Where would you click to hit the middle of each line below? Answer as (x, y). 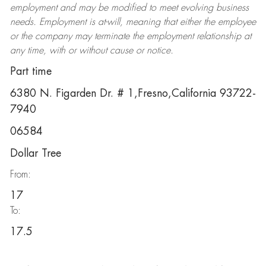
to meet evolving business (197, 8)
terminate (112, 36)
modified (128, 8)
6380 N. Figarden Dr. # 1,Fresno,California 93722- (133, 93)
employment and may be (60, 8)
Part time (31, 71)
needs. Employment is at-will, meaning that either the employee (133, 22)
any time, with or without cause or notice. (91, 50)
